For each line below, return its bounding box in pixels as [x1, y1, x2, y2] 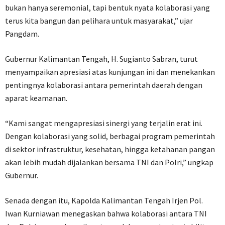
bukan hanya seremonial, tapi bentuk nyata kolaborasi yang [5, 3, 210, 13]
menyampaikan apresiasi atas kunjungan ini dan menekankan [5, 67, 215, 77]
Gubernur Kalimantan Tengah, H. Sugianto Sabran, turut [5, 54, 198, 64]
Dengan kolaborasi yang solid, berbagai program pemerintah [5, 131, 215, 142]
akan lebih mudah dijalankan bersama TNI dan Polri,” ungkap [5, 157, 213, 168]
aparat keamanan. [5, 93, 67, 103]
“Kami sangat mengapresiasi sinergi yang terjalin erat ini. [5, 118, 202, 129]
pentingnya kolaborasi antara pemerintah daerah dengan [5, 80, 202, 90]
